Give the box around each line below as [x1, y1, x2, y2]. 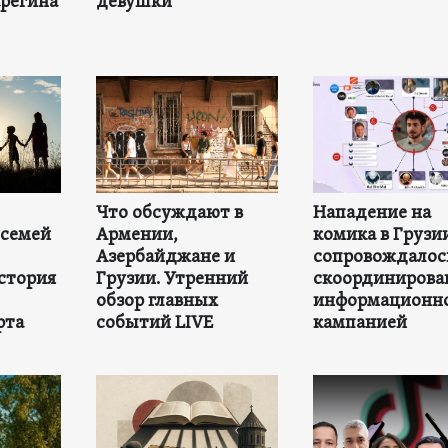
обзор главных [95, 289, 218, 313]
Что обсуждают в [95, 201, 243, 225]
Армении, [95, 223, 178, 247]
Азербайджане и [95, 245, 235, 269]
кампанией [312, 311, 407, 335]
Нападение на [312, 201, 431, 225]
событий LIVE [95, 311, 213, 335]
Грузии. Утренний [95, 267, 248, 291]
